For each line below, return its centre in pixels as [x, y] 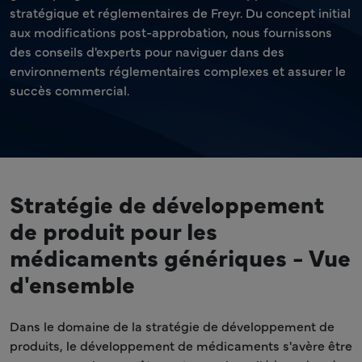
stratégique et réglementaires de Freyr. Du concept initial [180, 12]
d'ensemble [72, 283]
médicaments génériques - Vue [180, 257]
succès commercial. [69, 90]
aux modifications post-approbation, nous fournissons [171, 32]
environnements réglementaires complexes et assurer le [178, 70]
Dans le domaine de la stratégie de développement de [172, 326]
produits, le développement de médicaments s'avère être [181, 345]
